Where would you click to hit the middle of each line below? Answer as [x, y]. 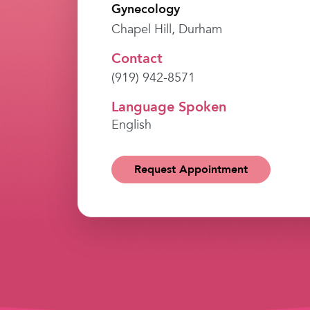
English [132, 125]
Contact [137, 58]
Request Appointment [191, 169]
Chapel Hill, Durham [167, 29]
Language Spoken [169, 107]
